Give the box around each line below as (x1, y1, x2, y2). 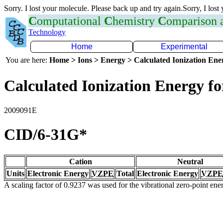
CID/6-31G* (4, 125, 87, 144)
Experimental (161, 42, 208, 51)
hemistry (112, 14, 158, 27)
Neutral (177, 157, 203, 166)
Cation (69, 157, 92, 166)
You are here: (5, 56, 49, 64)
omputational (37, 14, 104, 27)
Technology (28, 28, 66, 36)
